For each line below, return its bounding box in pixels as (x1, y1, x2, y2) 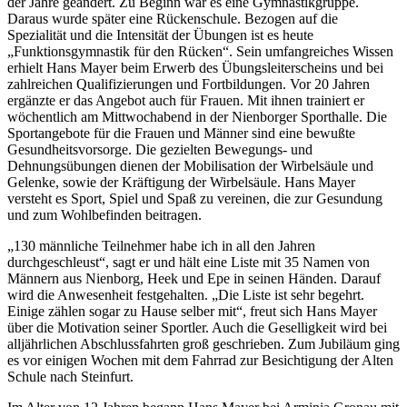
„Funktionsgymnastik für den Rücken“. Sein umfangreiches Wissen (7, 43, 393, 59)
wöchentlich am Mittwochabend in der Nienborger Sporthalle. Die (7, 108, 387, 124)
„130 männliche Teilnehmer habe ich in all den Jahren (7, 237, 315, 253)
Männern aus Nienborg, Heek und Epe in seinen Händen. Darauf (7, 270, 381, 286)
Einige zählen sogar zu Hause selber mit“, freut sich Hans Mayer (7, 303, 377, 319)
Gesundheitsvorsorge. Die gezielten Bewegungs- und (7, 141, 313, 157)
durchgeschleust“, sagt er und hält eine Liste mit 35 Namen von (7, 253, 370, 270)
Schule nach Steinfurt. (7, 368, 134, 384)
